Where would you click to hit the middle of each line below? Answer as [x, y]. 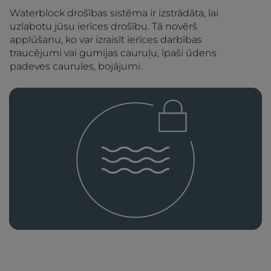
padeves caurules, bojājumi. [76, 66]
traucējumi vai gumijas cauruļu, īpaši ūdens [113, 53]
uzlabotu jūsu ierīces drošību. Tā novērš [103, 26]
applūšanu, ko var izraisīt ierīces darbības [106, 40]
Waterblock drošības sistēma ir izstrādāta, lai [114, 13]
